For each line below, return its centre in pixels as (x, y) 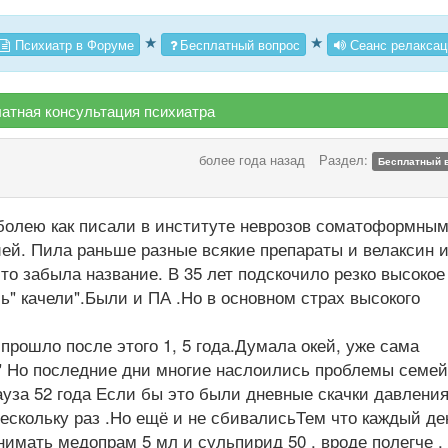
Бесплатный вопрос (240, 44)
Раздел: (345, 160)
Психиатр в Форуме (72, 44)
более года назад (251, 160)
